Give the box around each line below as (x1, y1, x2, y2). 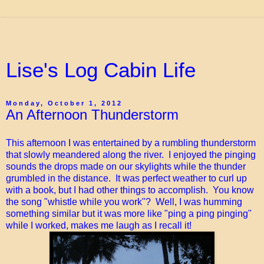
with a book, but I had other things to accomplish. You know (6, 184, 254, 195)
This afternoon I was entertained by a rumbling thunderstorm (6, 137, 256, 148)
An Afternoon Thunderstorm (6, 107, 179, 123)
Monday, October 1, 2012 (6, 100, 123, 107)
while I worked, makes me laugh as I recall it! (6, 220, 192, 230)
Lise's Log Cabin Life (6, 59, 196, 81)
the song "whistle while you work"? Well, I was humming (6, 196, 242, 207)
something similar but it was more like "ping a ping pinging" (6, 208, 252, 219)
